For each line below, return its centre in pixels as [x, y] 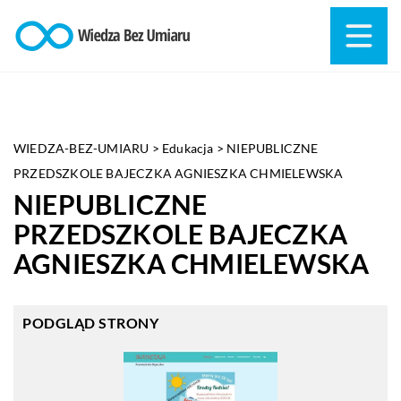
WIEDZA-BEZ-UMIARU [81, 148]
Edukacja [188, 148]
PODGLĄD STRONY [90, 323]
